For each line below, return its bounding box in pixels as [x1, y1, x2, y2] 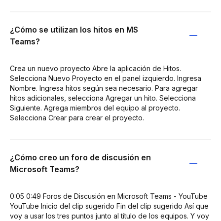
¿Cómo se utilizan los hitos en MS [10, 24, 138, 35]
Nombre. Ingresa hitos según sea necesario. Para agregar [10, 83, 198, 92]
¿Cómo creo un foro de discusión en [10, 152, 151, 162]
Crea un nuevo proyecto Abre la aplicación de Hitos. [10, 64, 181, 73]
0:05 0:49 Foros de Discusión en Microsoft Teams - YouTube [10, 191, 208, 200]
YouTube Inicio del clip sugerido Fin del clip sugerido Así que [10, 201, 209, 210]
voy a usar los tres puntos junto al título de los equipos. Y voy [10, 211, 209, 220]
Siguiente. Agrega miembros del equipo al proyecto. [10, 103, 180, 112]
